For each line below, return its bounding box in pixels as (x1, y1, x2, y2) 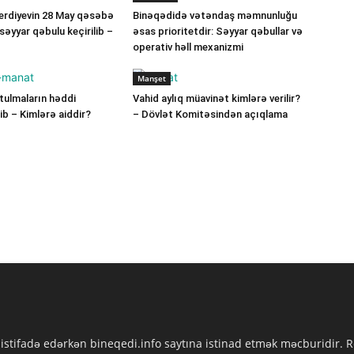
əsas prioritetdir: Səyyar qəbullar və (133, 25, 303, 37)
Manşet (137, 73, 166, 84)
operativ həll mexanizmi (133, 41, 243, 53)
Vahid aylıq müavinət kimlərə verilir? (133, 92, 300, 104)
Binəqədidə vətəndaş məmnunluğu (133, 9, 297, 21)
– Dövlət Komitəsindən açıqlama (133, 108, 288, 120)
